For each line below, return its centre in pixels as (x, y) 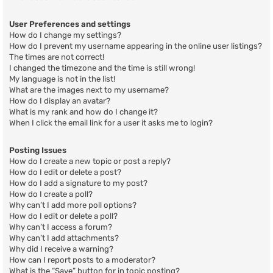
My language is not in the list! (62, 79)
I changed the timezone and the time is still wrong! (102, 68)
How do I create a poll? (51, 194)
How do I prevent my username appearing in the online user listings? (136, 46)
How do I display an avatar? (60, 101)
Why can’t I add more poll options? (73, 205)
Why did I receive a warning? (61, 249)
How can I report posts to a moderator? (82, 260)
